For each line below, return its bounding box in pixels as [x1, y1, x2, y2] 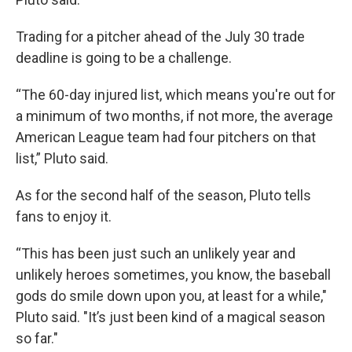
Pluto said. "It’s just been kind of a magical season [16, 309, 325, 325]
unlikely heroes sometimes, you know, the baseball [16, 266, 331, 283]
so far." [16, 330, 58, 346]
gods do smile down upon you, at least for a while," [16, 288, 327, 304]
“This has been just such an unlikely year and [16, 245, 295, 262]
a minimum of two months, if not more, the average [16, 108, 333, 124]
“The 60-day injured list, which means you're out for [16, 86, 335, 103]
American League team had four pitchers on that [16, 129, 316, 145]
